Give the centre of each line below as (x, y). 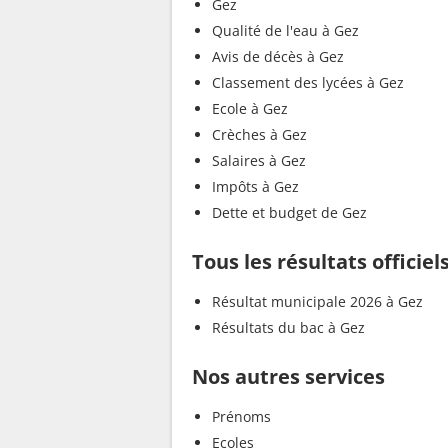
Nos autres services (288, 377)
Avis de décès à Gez (278, 57)
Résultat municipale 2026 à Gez (317, 302)
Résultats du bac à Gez (288, 328)
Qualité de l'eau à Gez (285, 31)
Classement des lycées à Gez (308, 83)
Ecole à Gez (250, 109)
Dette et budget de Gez (289, 213)
